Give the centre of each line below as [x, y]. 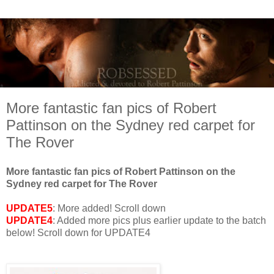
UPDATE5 [29, 208]
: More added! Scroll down [109, 208]
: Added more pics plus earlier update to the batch [159, 220]
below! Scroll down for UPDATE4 [78, 232]
